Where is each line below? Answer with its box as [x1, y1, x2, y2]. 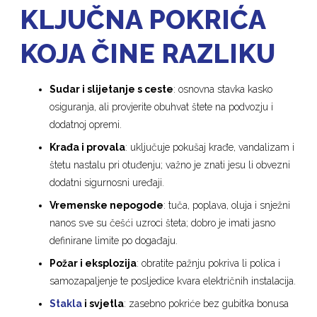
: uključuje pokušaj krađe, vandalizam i [125, 141, 295, 153]
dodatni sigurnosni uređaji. [50, 176, 165, 188]
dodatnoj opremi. [50, 118, 122, 130]
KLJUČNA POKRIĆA [20, 4, 266, 35]
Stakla [50, 297, 83, 309]
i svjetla [82, 297, 125, 309]
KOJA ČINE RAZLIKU [20, 38, 276, 69]
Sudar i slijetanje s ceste [50, 83, 174, 95]
